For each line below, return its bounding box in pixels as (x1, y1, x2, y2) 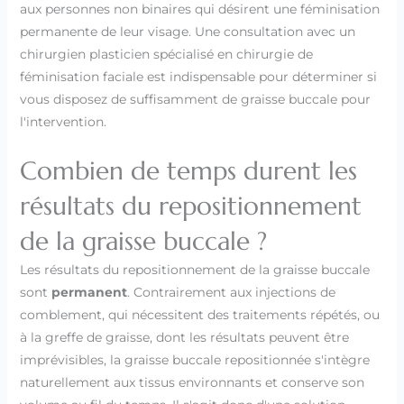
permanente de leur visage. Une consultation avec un (19, 23, 355, 40)
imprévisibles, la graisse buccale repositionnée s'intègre (19, 352, 370, 369)
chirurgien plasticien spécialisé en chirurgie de (19, 45, 313, 62)
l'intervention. (19, 113, 106, 130)
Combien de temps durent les (19, 155, 357, 188)
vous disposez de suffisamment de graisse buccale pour (19, 90, 371, 107)
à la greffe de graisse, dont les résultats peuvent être (19, 329, 349, 346)
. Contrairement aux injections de (126, 284, 335, 301)
